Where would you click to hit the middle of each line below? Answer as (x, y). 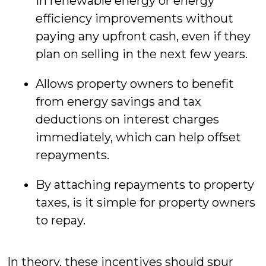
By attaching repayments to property (145, 185)
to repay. (61, 221)
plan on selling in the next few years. (142, 54)
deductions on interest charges (127, 120)
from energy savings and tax (118, 102)
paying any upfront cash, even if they (143, 37)
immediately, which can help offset (138, 137)
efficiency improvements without (134, 19)
